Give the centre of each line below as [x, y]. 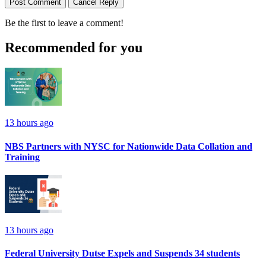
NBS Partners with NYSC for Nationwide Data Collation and [129, 146]
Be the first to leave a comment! [64, 23]
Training [22, 157]
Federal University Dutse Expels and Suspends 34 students [122, 254]
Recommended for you [74, 48]
